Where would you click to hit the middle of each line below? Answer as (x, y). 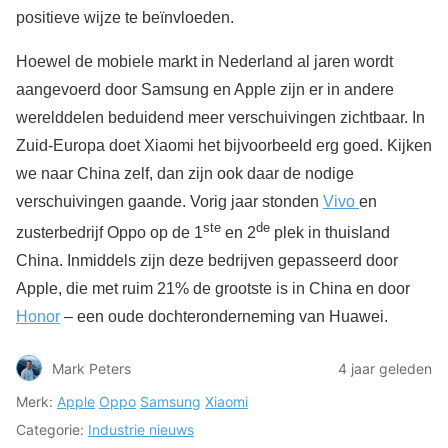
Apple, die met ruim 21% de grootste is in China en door (213, 289)
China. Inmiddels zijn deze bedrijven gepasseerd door (207, 261)
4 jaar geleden (385, 368)
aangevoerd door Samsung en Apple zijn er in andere (205, 90)
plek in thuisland (330, 233)
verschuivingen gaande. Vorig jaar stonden (169, 202)
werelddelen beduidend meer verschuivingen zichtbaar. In (220, 118)
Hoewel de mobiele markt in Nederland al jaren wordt (204, 62)
